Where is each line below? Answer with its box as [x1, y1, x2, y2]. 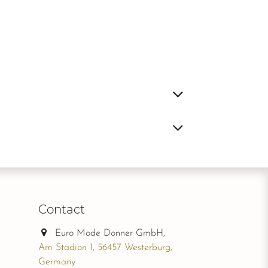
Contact [38, 202, 85, 217]
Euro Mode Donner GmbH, [55, 229, 169, 239]
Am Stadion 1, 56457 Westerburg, [38, 243, 172, 253]
